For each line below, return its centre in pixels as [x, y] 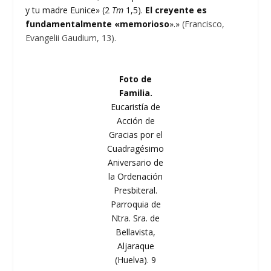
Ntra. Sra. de [135, 218]
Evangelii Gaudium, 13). [71, 38]
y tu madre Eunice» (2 [69, 10]
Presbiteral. [135, 191]
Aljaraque [135, 246]
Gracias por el [135, 135]
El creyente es [176, 10]
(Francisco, [204, 24]
